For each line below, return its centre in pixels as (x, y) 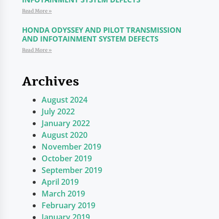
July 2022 (58, 111)
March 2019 (63, 193)
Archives (50, 81)
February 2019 (68, 205)
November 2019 (71, 146)
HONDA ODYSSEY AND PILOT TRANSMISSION (101, 30)
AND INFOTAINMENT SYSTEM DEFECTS (90, 38)
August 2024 (64, 99)
